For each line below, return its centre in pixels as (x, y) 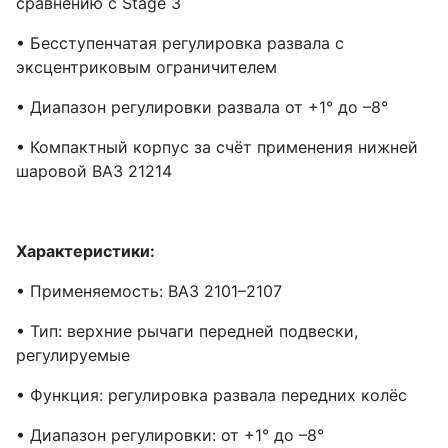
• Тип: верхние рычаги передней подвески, (187, 331)
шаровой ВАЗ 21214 (94, 171)
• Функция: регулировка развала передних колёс (211, 395)
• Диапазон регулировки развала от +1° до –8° (202, 107)
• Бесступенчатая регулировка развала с (180, 43)
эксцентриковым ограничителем (146, 67)
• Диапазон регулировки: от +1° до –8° (170, 435)
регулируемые (73, 355)
